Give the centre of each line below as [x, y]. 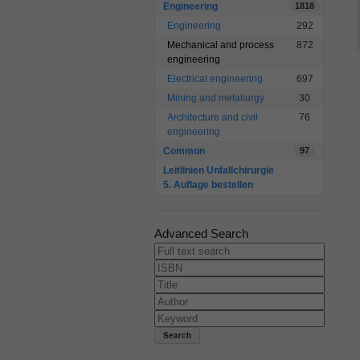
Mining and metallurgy [216, 98]
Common [184, 151]
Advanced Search [201, 233]
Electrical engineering [215, 79]
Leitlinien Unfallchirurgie [219, 170]
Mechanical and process [221, 45]
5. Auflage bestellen [208, 185]
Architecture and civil [213, 117]
